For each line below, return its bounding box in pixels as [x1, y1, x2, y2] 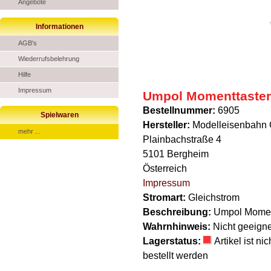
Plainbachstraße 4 [143, 134, 221, 145]
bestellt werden [143, 250, 208, 261]
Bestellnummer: [143, 105, 218, 116]
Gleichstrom [188, 192, 240, 203]
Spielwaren [40, 111, 79, 119]
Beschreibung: [143, 207, 214, 217]
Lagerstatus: [143, 236, 203, 246]
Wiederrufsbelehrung [18, 55, 79, 62]
